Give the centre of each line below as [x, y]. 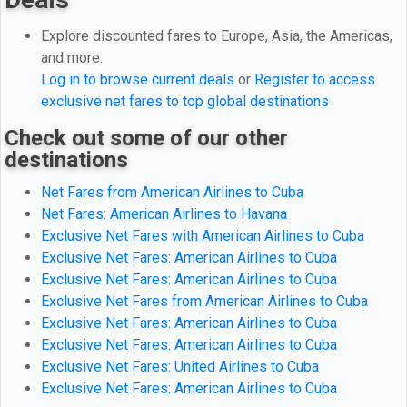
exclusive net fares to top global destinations [185, 101]
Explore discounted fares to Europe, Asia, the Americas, [217, 35]
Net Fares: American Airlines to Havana [164, 213]
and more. [72, 57]
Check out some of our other [146, 138]
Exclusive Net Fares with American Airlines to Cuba [203, 235]
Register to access [315, 79]
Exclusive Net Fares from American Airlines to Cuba [204, 301]
